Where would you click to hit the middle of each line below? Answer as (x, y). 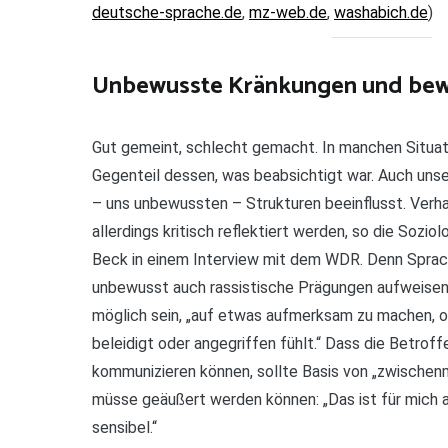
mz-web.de (288, 12)
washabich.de (381, 12)
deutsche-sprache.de (167, 12)
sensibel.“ (124, 428)
